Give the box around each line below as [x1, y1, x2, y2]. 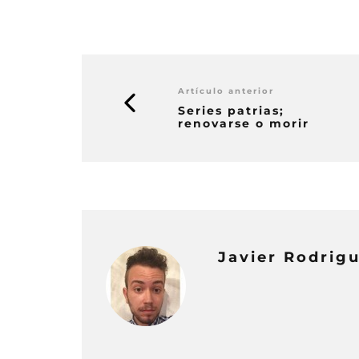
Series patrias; [178, 103, 284, 118]
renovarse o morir [178, 115, 309, 131]
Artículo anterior [178, 85, 274, 96]
